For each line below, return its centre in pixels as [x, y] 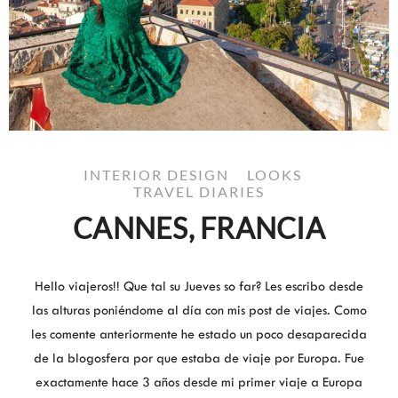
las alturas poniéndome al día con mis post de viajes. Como [199, 311]
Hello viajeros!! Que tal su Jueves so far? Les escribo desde [199, 287]
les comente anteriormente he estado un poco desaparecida [199, 335]
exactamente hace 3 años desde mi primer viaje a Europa [199, 383]
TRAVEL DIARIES [199, 192]
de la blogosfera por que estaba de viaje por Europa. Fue [199, 359]
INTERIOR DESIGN [156, 175]
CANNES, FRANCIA [199, 228]
